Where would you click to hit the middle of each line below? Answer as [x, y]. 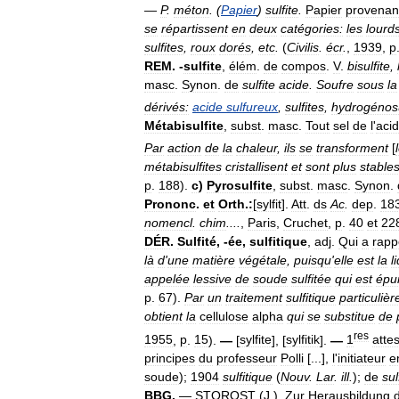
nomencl [168, 222]
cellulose [224, 316]
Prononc [170, 204]
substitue [350, 316]
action [184, 147]
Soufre [335, 85]
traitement [254, 297]
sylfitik [303, 340]
